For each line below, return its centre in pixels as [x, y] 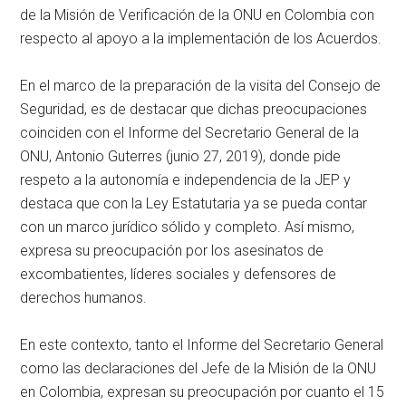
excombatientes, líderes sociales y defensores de [179, 275]
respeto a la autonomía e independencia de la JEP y [186, 180]
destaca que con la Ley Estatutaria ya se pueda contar [194, 204]
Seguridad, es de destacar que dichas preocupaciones [194, 110]
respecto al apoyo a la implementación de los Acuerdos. [201, 39]
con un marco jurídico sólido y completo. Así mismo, [188, 227]
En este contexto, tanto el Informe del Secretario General [202, 345]
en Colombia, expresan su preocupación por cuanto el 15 [203, 392]
